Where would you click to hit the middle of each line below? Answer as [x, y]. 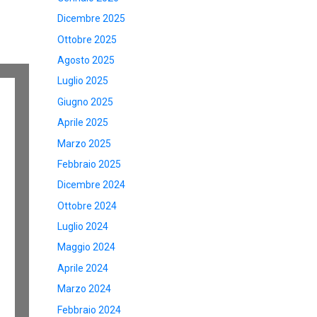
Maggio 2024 [86, 247]
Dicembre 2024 [91, 185]
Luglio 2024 [83, 227]
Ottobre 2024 [87, 206]
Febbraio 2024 [89, 310]
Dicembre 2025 [91, 19]
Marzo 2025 [84, 143]
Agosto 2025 [86, 60]
